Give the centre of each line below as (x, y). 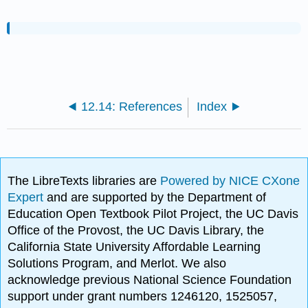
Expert (27, 198)
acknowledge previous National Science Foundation (150, 280)
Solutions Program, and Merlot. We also (117, 264)
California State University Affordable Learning (134, 247)
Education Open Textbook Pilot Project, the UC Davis (153, 214)
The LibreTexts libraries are (84, 181)
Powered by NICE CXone (230, 181)
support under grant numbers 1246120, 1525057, (143, 297)
